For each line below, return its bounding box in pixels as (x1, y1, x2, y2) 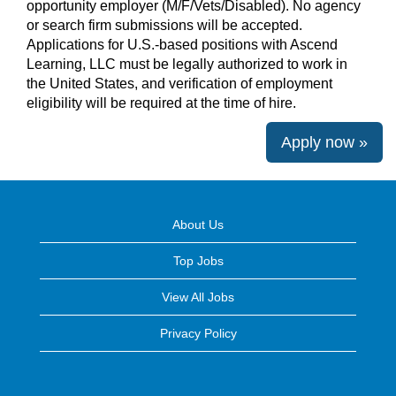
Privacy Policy (159, 326, 237, 340)
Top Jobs (172, 254, 224, 268)
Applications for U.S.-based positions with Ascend (27, 37, 338, 52)
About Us (172, 217, 224, 232)
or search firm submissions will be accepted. (27, 18, 302, 33)
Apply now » (281, 133, 368, 151)
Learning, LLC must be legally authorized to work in (27, 57, 347, 72)
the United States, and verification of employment (27, 76, 332, 91)
